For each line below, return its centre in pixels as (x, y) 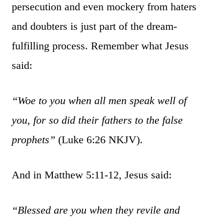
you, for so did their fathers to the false (97, 120)
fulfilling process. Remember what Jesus (100, 45)
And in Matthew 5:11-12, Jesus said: (92, 175)
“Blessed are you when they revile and (96, 210)
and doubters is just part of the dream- (94, 26)
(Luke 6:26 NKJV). (99, 139)
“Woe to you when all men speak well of (99, 100)
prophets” (33, 139)
